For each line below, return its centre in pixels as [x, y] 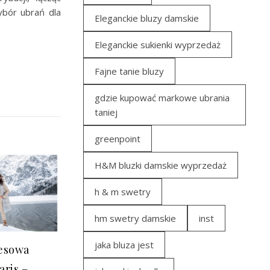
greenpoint [118, 139]
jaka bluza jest [124, 245]
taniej [106, 112]
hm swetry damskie [135, 218]
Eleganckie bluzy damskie [147, 18]
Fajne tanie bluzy [129, 71]
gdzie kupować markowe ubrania [162, 98]
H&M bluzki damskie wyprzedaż [161, 165]
